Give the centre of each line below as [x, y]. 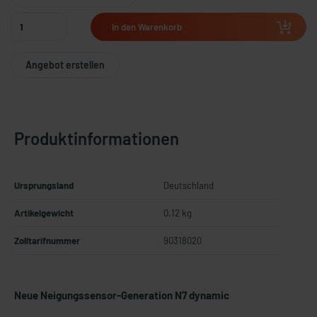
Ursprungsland [44, 185]
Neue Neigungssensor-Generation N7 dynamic [122, 295]
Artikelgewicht [44, 213]
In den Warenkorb [146, 27]
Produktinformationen [97, 138]
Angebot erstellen [65, 65]
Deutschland [189, 185]
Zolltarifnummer [47, 241]
